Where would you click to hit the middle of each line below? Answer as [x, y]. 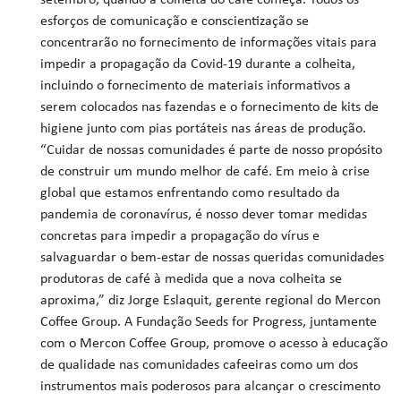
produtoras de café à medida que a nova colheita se [192, 279]
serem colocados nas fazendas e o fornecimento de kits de [210, 107]
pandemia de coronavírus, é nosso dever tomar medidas [204, 215]
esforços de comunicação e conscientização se [175, 21]
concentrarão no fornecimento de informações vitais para [209, 43]
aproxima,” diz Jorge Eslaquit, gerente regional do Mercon [211, 301]
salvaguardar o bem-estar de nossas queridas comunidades [213, 258]
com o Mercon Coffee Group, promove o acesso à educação [214, 344]
